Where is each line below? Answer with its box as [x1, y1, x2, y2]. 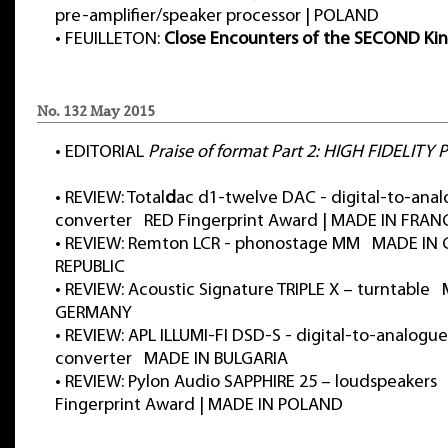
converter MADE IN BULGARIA [55, 350, 288, 369]
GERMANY [55, 304, 132, 323]
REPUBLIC [55, 258, 125, 277]
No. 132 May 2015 [37, 102, 155, 120]
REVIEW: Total [65, 189, 165, 208]
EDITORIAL [65, 143, 148, 162]
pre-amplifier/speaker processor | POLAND [55, 7, 379, 26]
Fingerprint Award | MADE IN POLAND [55, 396, 343, 415]
